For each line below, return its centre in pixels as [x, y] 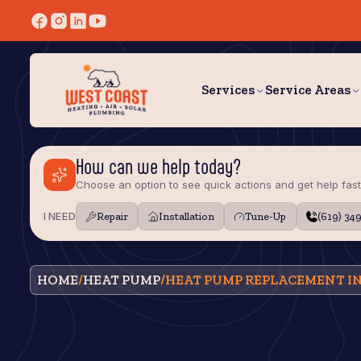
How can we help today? [159, 167]
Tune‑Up [266, 217]
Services [228, 90]
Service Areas [307, 90]
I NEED [60, 216]
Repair [113, 217]
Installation [187, 217]
